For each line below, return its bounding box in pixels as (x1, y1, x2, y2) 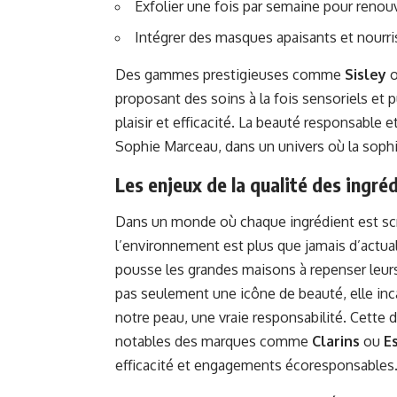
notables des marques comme (115, 332, 312, 351)
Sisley (345, 66, 386, 84)
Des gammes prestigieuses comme (115, 66, 345, 84)
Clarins (312, 332, 360, 351)
